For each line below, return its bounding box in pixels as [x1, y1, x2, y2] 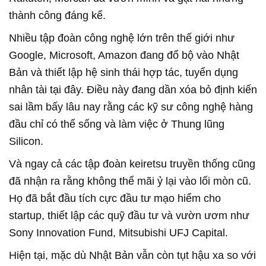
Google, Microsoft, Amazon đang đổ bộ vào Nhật [9, 49, 239, 61]
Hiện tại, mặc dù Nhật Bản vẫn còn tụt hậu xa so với [9, 249, 256, 261]
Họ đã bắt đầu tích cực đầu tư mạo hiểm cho [9, 192, 221, 204]
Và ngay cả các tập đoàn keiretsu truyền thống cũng [9, 157, 255, 170]
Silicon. [9, 135, 43, 147]
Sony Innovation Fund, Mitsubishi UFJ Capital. [9, 226, 228, 239]
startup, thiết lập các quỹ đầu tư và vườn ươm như [9, 209, 249, 221]
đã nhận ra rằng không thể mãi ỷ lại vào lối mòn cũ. [9, 175, 251, 187]
